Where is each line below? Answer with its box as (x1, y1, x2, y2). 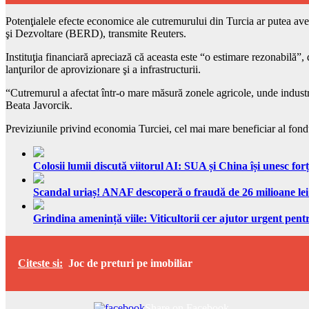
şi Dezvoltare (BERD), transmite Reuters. (6, 27, 186, 39)
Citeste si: (18, 257, 63, 269)
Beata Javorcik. (6, 99, 72, 111)
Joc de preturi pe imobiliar (68, 257, 192, 269)
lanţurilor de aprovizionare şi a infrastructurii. (6, 63, 201, 75)
